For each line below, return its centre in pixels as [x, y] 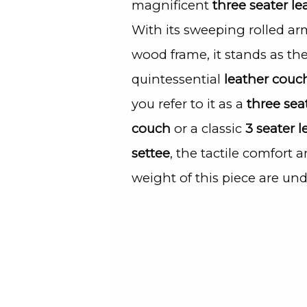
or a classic [208, 128]
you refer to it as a [189, 103]
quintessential [178, 79]
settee [151, 153]
